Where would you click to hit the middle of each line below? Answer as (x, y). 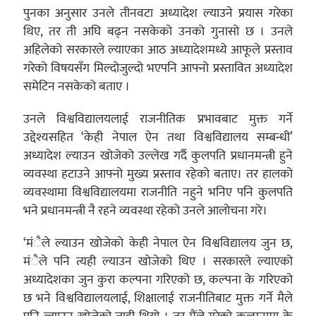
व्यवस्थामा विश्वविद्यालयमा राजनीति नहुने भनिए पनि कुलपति (158, 193)
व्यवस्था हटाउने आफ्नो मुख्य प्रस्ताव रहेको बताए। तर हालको (158, 174)
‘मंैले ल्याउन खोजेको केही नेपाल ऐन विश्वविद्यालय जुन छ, (158, 243)
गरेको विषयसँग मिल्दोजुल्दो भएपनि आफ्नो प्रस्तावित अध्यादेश (158, 68)
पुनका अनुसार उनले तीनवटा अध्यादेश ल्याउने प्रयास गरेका (158, 13)
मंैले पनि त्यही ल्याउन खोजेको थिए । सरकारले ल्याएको (158, 262)
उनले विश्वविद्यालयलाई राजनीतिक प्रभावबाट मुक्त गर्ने (158, 119)
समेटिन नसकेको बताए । (76, 87)
